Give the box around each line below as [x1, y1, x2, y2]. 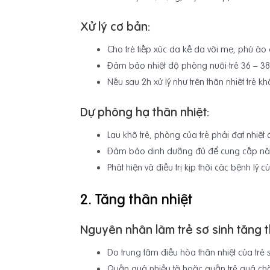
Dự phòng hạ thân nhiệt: [80, 103, 209, 120]
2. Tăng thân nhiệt [80, 189, 192, 210]
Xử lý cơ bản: [80, 18, 150, 35]
